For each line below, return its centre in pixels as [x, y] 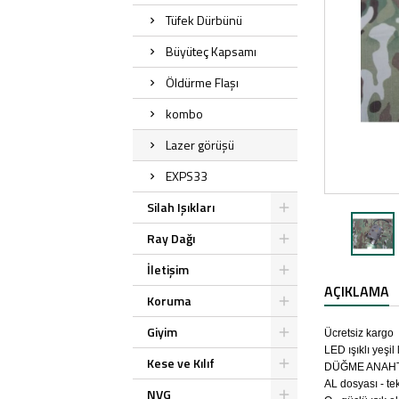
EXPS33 [187, 176]
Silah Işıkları [181, 207]
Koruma [170, 301]
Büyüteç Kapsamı [212, 51]
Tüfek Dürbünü [204, 20]
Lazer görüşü [200, 145]
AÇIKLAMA [357, 292]
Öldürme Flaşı [203, 82]
